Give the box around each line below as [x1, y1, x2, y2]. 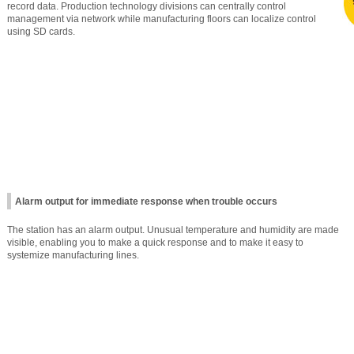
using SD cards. [7, 26, 75, 38]
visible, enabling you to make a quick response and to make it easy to [7, 236, 303, 248]
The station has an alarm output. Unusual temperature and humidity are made [7, 224, 339, 235]
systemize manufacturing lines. [7, 249, 139, 261]
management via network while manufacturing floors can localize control [7, 13, 316, 25]
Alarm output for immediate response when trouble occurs [15, 195, 277, 207]
